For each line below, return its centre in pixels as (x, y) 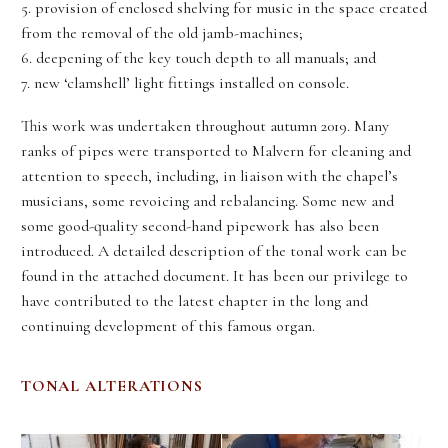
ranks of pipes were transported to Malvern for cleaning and (216, 150)
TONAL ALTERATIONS (112, 385)
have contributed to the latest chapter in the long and (194, 300)
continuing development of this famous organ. (168, 325)
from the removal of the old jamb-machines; (162, 32)
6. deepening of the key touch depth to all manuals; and (198, 57)
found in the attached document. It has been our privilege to (214, 275)
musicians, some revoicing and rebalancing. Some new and (207, 200)
